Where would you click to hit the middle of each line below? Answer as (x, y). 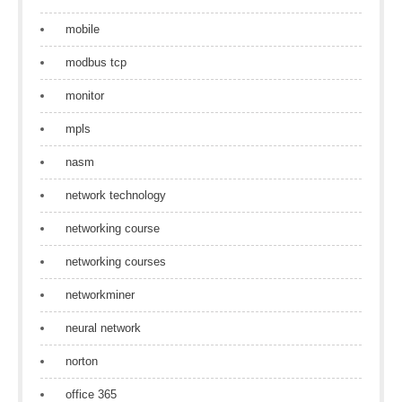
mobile (83, 29)
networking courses (116, 262)
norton (82, 361)
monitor (85, 96)
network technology (116, 195)
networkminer (100, 295)
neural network (103, 328)
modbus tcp (96, 62)
